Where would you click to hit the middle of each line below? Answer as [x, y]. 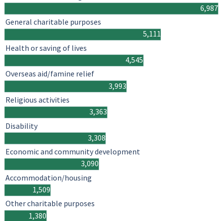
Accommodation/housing [49, 178]
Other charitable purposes [50, 203]
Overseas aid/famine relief [50, 74]
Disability [22, 126]
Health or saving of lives [46, 48]
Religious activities [37, 100]
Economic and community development [73, 152]
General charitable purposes [53, 22]
